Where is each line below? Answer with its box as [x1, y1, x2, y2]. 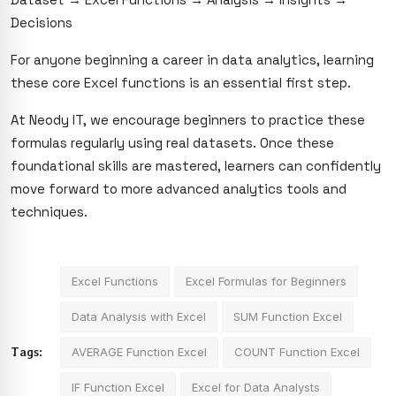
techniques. [11, 202, 88, 220]
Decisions [11, 13, 72, 31]
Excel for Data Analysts [192, 379, 320, 394]
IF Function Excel [72, 379, 164, 394]
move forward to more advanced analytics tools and [11, 179, 346, 197]
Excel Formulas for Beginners [186, 273, 346, 288]
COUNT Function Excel [234, 344, 360, 359]
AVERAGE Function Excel [72, 344, 207, 359]
